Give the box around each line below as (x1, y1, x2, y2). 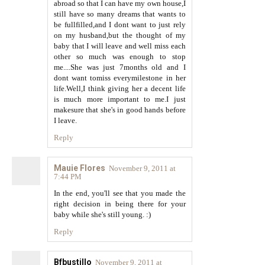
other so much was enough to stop (54, 52, 186, 61)
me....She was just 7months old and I (54, 63, 186, 72)
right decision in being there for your (54, 199, 186, 208)
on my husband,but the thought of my (54, 31, 186, 40)
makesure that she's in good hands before (54, 105, 186, 114)
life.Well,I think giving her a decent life (54, 84, 186, 93)
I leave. (54, 116, 77, 125)
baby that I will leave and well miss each (54, 41, 186, 50)
